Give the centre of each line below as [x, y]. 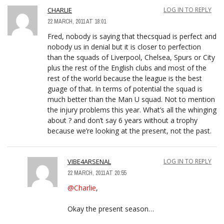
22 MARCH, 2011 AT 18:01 [77, 21]
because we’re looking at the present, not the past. [129, 130]
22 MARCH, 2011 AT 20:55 [97, 173]
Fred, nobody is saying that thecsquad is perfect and [132, 36]
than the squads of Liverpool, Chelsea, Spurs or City [131, 57]
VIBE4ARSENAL [89, 161]
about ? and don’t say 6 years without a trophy [122, 120]
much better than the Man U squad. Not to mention [131, 99]
